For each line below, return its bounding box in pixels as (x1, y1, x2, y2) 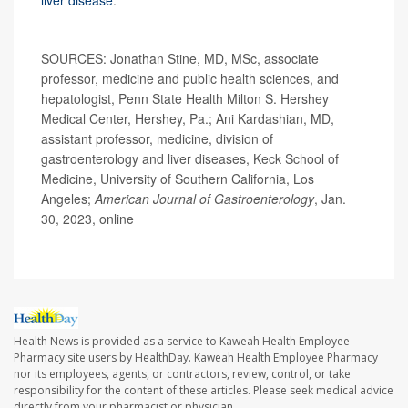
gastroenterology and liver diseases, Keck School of (41, 148, 339, 168)
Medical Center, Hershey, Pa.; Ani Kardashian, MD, (41, 108, 334, 127)
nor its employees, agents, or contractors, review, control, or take (14, 366, 351, 382)
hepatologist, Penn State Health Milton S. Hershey (41, 88, 329, 107)
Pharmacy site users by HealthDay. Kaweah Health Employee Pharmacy (14, 350, 378, 366)
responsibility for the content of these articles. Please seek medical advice (14, 382, 393, 399)
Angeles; (41, 189, 95, 208)
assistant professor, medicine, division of (41, 128, 273, 148)
